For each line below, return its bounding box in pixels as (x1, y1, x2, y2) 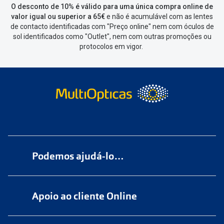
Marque (42, 200, 70, 210)
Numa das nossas (42, 178, 107, 188)
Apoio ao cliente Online (32, 189, 137, 203)
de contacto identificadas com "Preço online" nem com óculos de (10, 22, 214, 31)
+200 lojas (107, 178, 143, 188)
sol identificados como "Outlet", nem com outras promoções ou (12, 32, 211, 41)
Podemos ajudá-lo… (32, 149, 124, 163)
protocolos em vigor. (79, 42, 144, 51)
